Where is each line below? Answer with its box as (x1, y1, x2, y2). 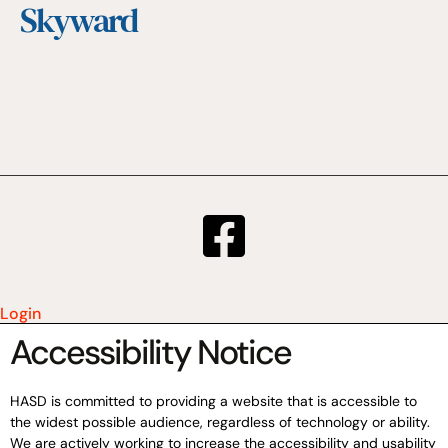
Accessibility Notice (10, 330, 291, 376)
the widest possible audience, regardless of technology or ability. (10, 413, 430, 432)
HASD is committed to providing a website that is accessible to (10, 392, 417, 411)
